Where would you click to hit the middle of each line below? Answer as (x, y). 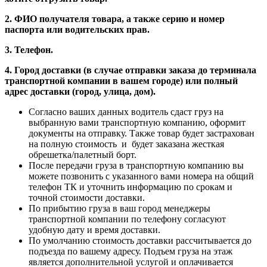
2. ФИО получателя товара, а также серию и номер (115, 19)
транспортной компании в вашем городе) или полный (121, 81)
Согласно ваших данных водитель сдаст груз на (126, 112)
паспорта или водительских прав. (77, 30)
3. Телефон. (29, 50)
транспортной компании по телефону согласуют (127, 219)
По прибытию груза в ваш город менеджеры (119, 209)
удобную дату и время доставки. (94, 230)
